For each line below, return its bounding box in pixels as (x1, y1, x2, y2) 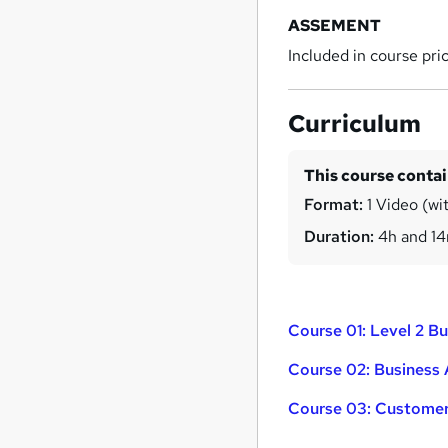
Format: (304, 194, 364, 215)
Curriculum (288, 108, 422, 139)
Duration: (304, 226, 375, 247)
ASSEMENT (288, 15, 382, 36)
